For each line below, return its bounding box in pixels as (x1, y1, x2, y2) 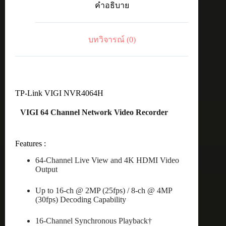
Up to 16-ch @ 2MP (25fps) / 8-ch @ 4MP (35, 186, 172, 195)
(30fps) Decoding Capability (35, 195, 126, 204)
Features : (15, 139, 46, 148)
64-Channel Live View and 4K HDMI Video (35, 155, 179, 164)
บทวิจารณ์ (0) (88, 35, 136, 44)
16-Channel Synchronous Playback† (35, 216, 152, 225)
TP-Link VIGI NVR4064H (15, 89, 103, 98)
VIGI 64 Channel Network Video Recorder (20, 108, 168, 117)
